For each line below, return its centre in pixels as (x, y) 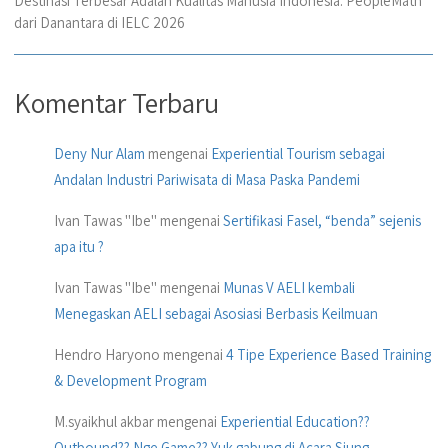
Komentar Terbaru (116, 103)
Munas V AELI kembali (289, 288)
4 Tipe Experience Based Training (328, 354)
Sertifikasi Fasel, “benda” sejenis (322, 221)
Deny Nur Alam (99, 154)
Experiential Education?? (295, 421)
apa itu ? (79, 247)
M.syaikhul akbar (104, 421)
